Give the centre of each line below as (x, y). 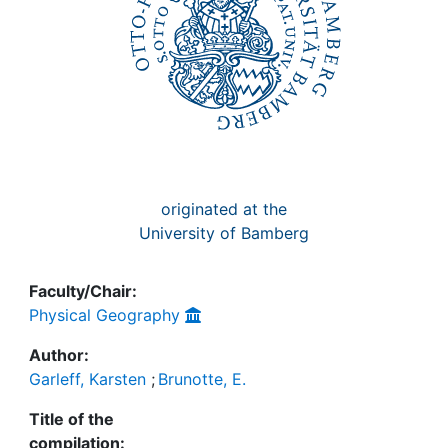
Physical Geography (104, 315)
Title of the (71, 419)
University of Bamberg (224, 233)
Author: (59, 355)
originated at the (224, 209)
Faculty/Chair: (83, 291)
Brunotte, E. (202, 379)
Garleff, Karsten (87, 379)
